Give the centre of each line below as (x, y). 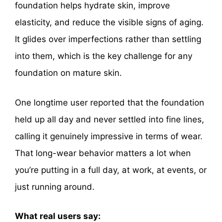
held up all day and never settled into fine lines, (110, 119)
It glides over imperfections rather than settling (108, 39)
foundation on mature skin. (68, 73)
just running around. (55, 187)
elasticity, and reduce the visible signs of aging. (109, 23)
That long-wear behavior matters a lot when (103, 153)
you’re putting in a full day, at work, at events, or (111, 170)
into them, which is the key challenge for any (104, 56)
